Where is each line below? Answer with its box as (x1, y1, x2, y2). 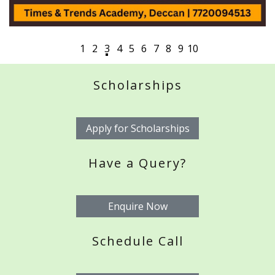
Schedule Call (91, 233, 184, 250)
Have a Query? (88, 155, 187, 172)
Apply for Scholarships (85, 122, 190, 136)
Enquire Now (107, 199, 168, 214)
